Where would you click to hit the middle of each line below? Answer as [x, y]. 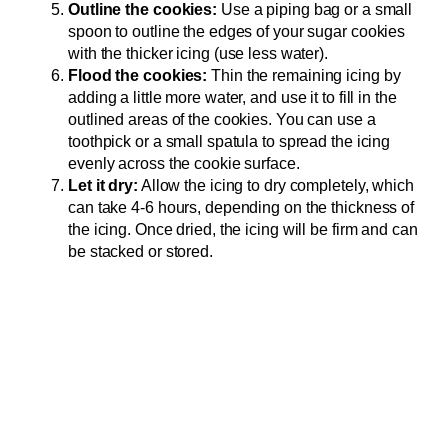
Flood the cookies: [138, 76]
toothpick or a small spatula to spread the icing [229, 142]
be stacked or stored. [140, 252]
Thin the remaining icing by [304, 76]
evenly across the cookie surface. [184, 164]
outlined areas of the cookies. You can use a [222, 120]
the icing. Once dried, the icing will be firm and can [243, 230]
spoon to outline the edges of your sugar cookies [237, 32]
